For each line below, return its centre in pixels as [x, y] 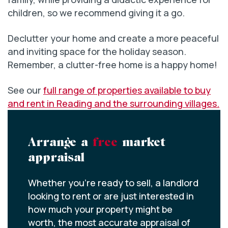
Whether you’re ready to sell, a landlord [113, 183]
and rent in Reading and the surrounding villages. [113, 103]
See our [25, 90]
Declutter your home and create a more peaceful [113, 38]
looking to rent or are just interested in [111, 196]
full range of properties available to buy [127, 90]
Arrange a [60, 143]
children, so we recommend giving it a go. [97, 13]
